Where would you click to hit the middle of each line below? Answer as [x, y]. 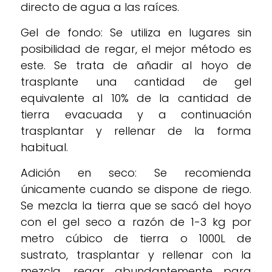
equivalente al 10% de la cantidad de [136, 98]
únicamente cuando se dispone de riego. [136, 189]
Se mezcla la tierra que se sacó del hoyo [136, 206]
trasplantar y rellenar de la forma [136, 131]
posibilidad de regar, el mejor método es [136, 49]
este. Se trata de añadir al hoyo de [136, 66]
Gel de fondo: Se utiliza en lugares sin [136, 33]
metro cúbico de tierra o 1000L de [136, 239]
